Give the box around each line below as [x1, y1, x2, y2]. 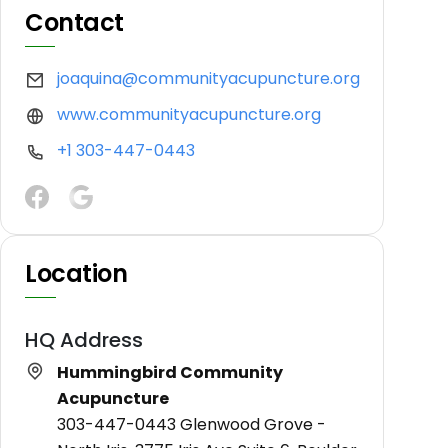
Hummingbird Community [57, 360, 283, 384]
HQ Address [25, 325, 143, 354]
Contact [25, 6, 124, 40]
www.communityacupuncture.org [57, 103, 321, 127]
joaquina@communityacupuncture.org [57, 67, 360, 91]
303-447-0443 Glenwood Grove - [57, 412, 326, 436]
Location [25, 256, 128, 290]
